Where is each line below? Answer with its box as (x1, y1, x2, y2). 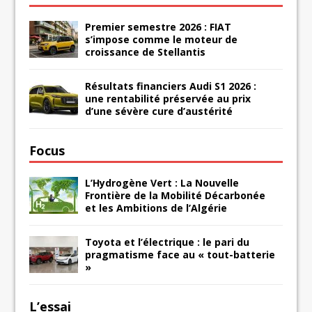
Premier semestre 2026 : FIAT (85, 19, 232, 33)
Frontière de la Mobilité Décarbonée (85, 188, 266, 202)
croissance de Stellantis (85, 45, 206, 58)
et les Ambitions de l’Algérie (85, 201, 228, 214)
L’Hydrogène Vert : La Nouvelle (85, 175, 240, 189)
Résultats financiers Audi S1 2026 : (85, 79, 257, 93)
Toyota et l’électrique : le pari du (85, 235, 250, 249)
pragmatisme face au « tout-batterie (85, 247, 276, 261)
